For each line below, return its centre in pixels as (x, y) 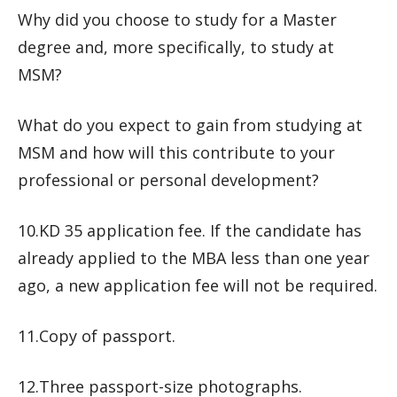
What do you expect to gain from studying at (190, 125)
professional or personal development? (168, 180)
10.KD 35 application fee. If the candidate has (190, 230)
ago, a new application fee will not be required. (198, 285)
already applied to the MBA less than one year (194, 258)
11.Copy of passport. (97, 336)
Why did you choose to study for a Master (177, 19)
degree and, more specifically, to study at (176, 47)
